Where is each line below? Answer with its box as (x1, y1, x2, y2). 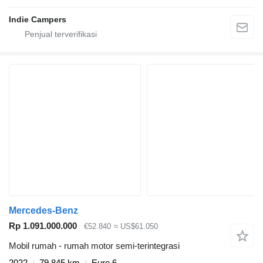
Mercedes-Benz (9, 205, 78, 215)
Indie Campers (9, 14, 66, 24)
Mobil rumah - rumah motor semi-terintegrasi (9, 241, 180, 251)
